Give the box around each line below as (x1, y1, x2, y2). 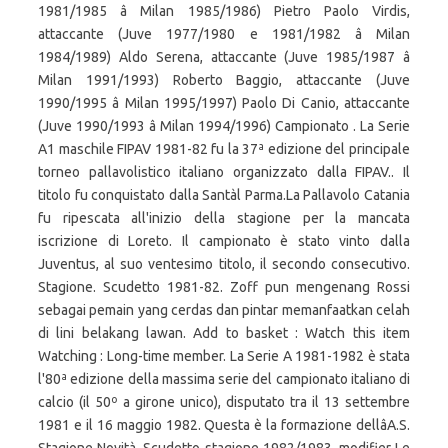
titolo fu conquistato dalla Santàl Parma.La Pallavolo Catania (38, 187, 410, 203)
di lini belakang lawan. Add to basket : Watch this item (38, 325, 410, 341)
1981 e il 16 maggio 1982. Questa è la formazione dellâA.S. (38, 417, 410, 433)
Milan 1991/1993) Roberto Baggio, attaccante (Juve (38, 72, 410, 88)
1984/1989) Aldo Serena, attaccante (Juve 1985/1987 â (38, 49, 410, 65)
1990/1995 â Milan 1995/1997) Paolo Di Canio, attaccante (38, 95, 410, 111)
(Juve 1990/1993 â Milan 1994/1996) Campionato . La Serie (38, 118, 410, 134)
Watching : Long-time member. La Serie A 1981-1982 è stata (38, 348, 410, 364)
